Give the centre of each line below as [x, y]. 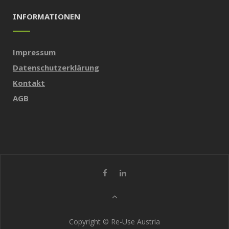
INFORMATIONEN [47, 16]
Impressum [34, 52]
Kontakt [29, 83]
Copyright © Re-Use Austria [114, 221]
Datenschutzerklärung [56, 67]
